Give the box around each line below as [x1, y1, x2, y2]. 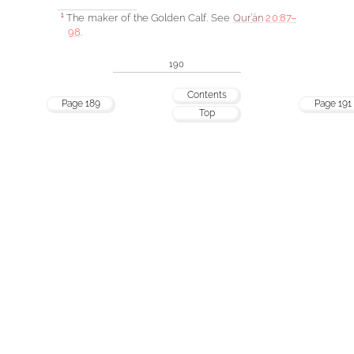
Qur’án [232, 12, 263, 24]
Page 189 [62, 97, 101, 109]
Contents [186, 88, 227, 100]
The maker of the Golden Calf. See [63, 12, 233, 24]
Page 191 [314, 97, 352, 109]
